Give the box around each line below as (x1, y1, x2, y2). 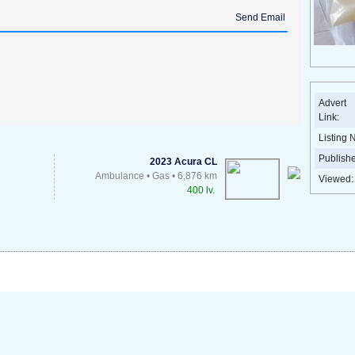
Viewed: (319, 173, 353, 185)
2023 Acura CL (150, 155, 217, 167)
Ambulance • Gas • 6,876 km (95, 170, 217, 181)
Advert (319, 97, 346, 109)
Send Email (235, 11, 285, 23)
